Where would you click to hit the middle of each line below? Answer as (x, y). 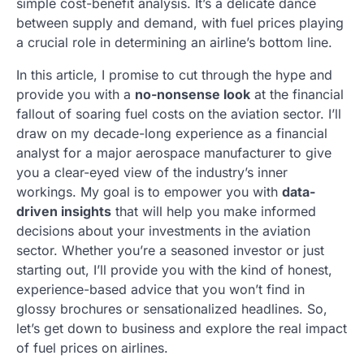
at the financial (297, 94)
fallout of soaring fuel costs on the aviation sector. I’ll (179, 114)
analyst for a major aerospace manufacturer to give (174, 153)
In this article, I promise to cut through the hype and (174, 75)
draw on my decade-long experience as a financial (172, 133)
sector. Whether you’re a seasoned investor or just (170, 250)
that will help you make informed (214, 211)
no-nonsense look (193, 94)
